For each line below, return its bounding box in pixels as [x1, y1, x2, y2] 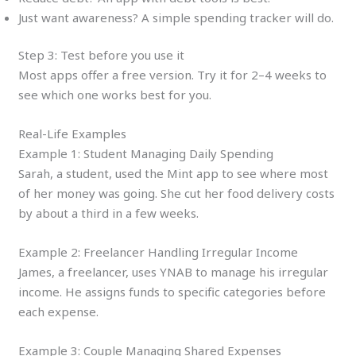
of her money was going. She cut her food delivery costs [18, 185, 335, 202]
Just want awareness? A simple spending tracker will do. [18, 9, 335, 25]
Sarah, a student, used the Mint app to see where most [18, 165, 329, 182]
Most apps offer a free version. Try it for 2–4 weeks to [18, 67, 327, 83]
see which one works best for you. [18, 87, 212, 103]
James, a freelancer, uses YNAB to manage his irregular [18, 264, 329, 281]
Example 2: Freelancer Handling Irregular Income [18, 244, 299, 261]
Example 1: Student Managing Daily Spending [18, 145, 274, 162]
